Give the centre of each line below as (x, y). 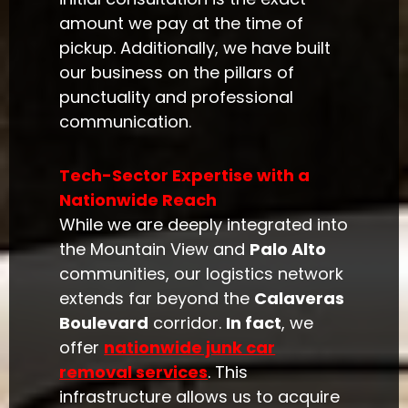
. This (228, 372)
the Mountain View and (155, 249)
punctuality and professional (177, 97)
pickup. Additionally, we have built (195, 48)
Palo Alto (288, 249)
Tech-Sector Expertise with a (185, 175)
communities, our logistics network (202, 273)
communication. (126, 122)
